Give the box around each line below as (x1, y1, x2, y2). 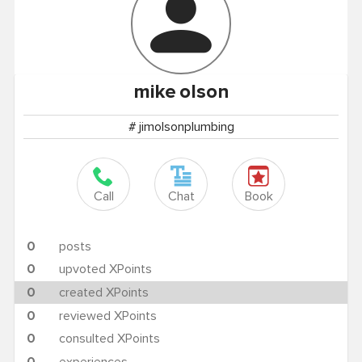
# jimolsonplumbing (128, 118, 234, 135)
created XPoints (58, 284, 149, 301)
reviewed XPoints (58, 307, 157, 324)
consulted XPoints (58, 330, 160, 347)
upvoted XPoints (58, 261, 152, 278)
